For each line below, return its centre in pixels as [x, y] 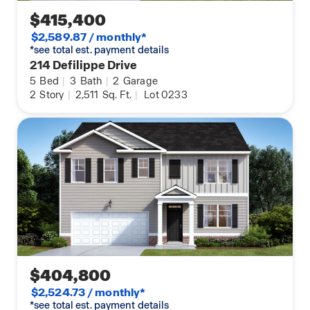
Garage [139, 81]
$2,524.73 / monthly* [89, 293]
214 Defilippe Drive [84, 65]
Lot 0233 [166, 95]
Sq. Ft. [116, 95]
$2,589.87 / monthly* [89, 37]
